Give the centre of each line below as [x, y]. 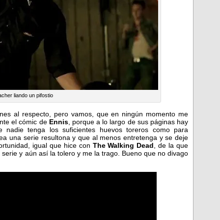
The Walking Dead [123, 145]
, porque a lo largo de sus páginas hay [128, 122]
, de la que [171, 145]
